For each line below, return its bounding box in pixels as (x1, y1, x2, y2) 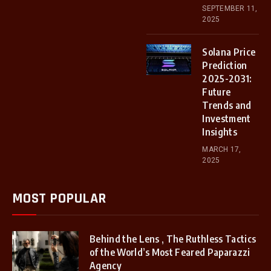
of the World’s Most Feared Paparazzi (90, 246, 250, 258)
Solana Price (202, 45, 256, 58)
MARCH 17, (202, 145, 241, 154)
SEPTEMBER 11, (202, 4, 258, 13)
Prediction (202, 59, 247, 71)
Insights (202, 125, 237, 138)
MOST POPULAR (12, 189, 106, 207)
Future (202, 85, 231, 98)
